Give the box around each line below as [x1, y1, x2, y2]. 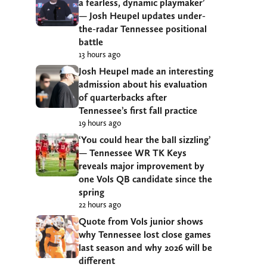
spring [79, 186, 104, 198]
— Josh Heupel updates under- [79, 10, 206, 21]
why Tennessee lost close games [79, 228, 211, 240]
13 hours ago [79, 49, 120, 59]
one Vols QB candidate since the [79, 173, 212, 185]
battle [79, 36, 103, 48]
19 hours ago [79, 117, 121, 128]
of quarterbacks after [79, 91, 167, 103]
